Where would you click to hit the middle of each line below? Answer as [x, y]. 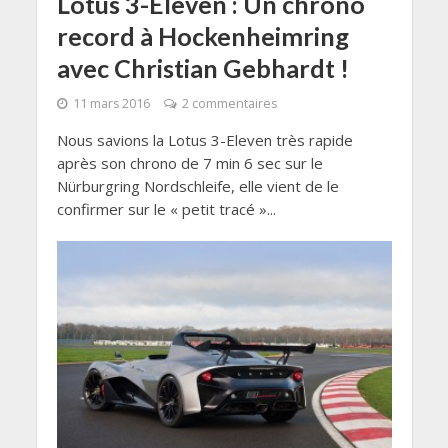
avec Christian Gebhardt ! [202, 67]
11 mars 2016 [111, 103]
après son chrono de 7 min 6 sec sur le [189, 162]
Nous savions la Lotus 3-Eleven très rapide [204, 139]
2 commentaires [229, 103]
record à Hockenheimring [202, 35]
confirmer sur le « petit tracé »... [166, 208]
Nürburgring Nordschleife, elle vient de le [197, 185]
